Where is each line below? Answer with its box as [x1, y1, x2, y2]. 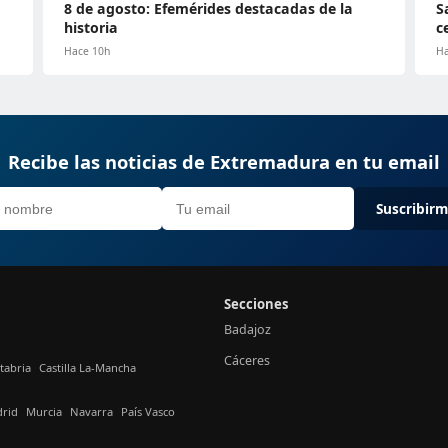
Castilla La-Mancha [39, 359, 136, 375]
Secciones [224, 295, 289, 313]
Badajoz [224, 321, 271, 338]
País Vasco [121, 403, 175, 419]
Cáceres [224, 352, 270, 369]
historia [63, 18, 118, 37]
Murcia [26, 403, 62, 419]
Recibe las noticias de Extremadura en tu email [8, 149, 440, 174]
